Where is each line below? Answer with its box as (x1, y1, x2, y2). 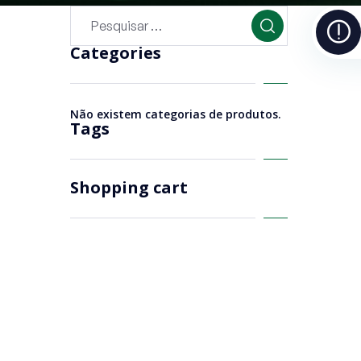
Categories (70, 41, 161, 64)
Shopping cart (70, 176, 188, 198)
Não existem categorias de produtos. (70, 106, 281, 122)
